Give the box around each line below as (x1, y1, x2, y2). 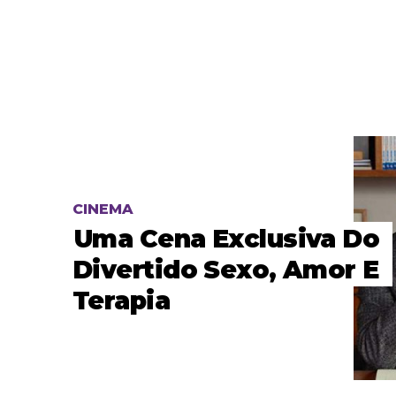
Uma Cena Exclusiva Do (74, 224, 380, 255)
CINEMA (72, 201, 133, 218)
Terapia (72, 286, 171, 316)
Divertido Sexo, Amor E (72, 255, 379, 286)
